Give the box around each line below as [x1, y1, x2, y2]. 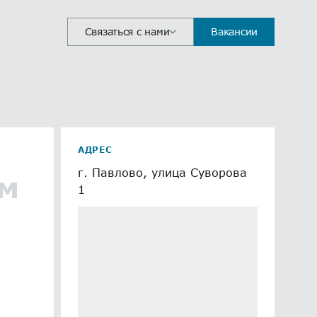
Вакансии [211, 25, 258, 38]
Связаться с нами [84, 25, 170, 38]
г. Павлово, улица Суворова [78, 166, 247, 179]
